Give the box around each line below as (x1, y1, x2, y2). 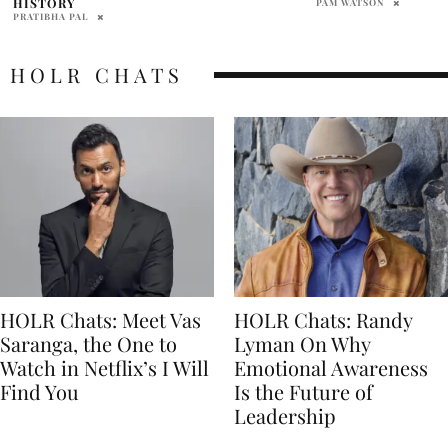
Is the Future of (234, 378, 373, 406)
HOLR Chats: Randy (234, 306, 412, 334)
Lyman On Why (234, 330, 370, 358)
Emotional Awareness (234, 354, 428, 382)
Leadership (234, 402, 336, 430)
